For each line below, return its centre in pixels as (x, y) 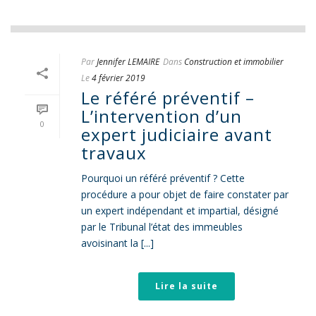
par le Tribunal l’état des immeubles (162, 227)
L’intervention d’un (162, 116)
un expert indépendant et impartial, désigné (180, 211)
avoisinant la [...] (117, 243)
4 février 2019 (119, 78)
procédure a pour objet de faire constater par (185, 194)
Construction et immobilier (234, 62)
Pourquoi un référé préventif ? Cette (163, 178)
